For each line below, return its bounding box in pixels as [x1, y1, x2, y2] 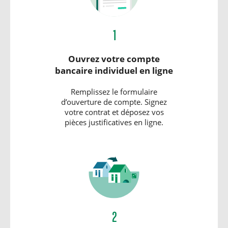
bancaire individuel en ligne [55, 65, 173, 77]
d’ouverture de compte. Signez [61, 97, 167, 107]
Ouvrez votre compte [68, 53, 160, 65]
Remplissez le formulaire [71, 87, 157, 97]
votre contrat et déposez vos [64, 107, 164, 118]
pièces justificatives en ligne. [65, 117, 163, 128]
